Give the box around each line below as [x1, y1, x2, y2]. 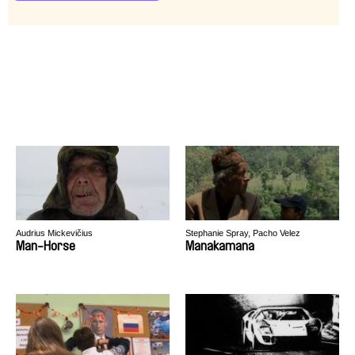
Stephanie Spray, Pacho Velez [185, 228, 300, 238]
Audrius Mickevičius [16, 228, 93, 238]
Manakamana [185, 239, 254, 253]
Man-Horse [16, 239, 75, 253]
